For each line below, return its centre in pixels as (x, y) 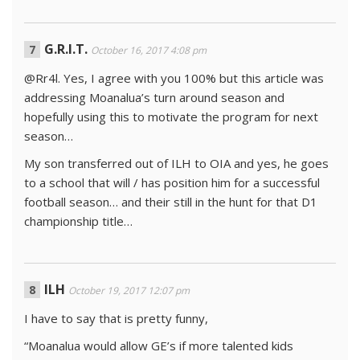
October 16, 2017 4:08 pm (149, 51)
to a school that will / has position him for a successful (172, 183)
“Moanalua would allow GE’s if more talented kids (159, 346)
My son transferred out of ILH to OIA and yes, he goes (176, 164)
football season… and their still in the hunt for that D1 (171, 202)
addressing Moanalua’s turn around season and (154, 98)
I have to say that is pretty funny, (116, 319)
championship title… (78, 221)
